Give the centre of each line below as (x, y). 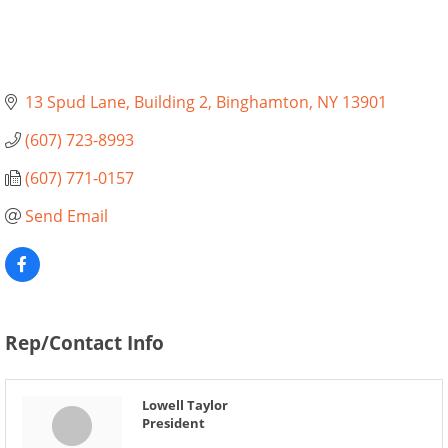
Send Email (66, 215)
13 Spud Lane (75, 101)
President (173, 422)
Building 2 (170, 101)
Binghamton (262, 101)
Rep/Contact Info (84, 342)
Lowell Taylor (184, 404)
